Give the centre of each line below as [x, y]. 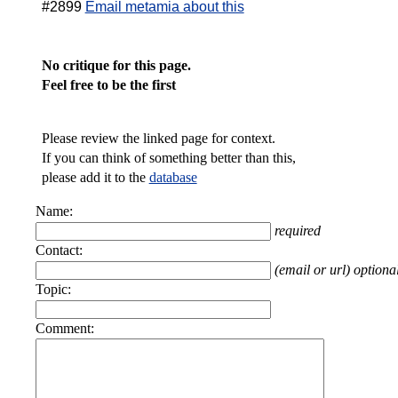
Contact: [60, 250]
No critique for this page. [116, 65]
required [298, 231]
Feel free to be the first [108, 85]
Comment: [65, 328]
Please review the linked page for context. [158, 138]
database [173, 177]
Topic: [54, 289]
